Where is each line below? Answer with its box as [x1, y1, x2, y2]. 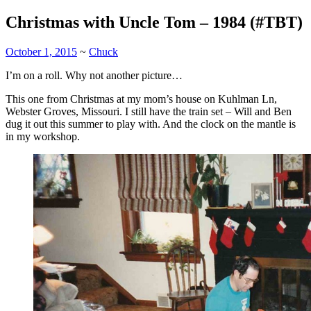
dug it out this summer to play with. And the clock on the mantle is [6, 117, 296, 130]
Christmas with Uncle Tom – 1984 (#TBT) [6, 12, 303, 31]
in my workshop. [6, 130, 80, 142]
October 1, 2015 [6, 45, 77, 58]
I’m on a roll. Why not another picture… [6, 69, 183, 81]
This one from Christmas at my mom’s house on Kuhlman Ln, [6, 92, 277, 105]
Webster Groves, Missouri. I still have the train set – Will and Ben [6, 105, 292, 117]
